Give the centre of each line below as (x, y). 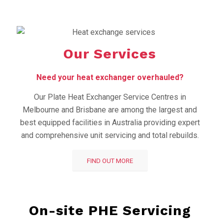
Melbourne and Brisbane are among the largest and (110, 110)
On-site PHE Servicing (110, 211)
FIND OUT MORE (110, 161)
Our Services (110, 54)
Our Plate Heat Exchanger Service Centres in (110, 97)
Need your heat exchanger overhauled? (110, 77)
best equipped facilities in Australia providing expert (110, 122)
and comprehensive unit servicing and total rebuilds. (110, 135)
